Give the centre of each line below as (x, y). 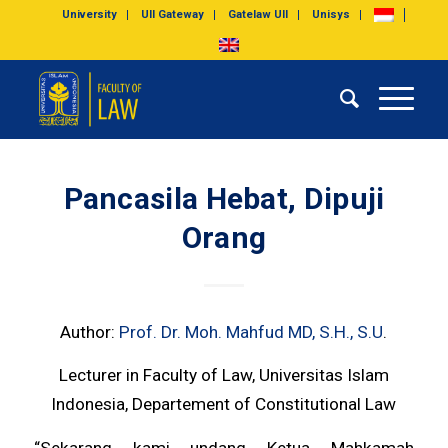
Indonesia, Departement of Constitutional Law (224, 404)
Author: (90, 331)
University (90, 14)
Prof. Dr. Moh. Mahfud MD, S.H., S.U (251, 331)
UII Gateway (173, 14)
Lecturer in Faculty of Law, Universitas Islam (223, 375)
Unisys (331, 14)
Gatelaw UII (258, 14)
